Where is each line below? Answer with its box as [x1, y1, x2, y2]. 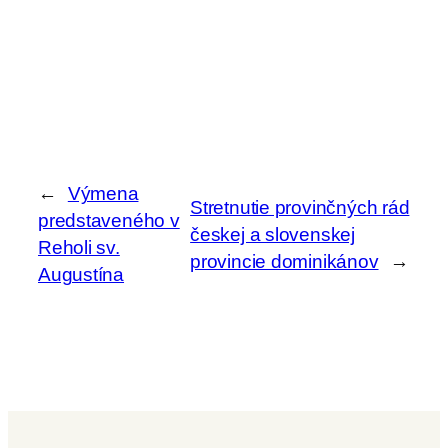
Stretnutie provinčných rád [190, 196, 410, 218]
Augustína [38, 264, 125, 286]
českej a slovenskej [190, 223, 355, 245]
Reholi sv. [38, 237, 120, 259]
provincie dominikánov [190, 250, 379, 272]
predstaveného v [38, 210, 180, 232]
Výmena [67, 183, 139, 205]
